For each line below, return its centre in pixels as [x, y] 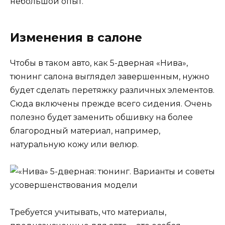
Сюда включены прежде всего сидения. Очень [111, 103]
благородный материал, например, [85, 131]
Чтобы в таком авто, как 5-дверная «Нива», [99, 63]
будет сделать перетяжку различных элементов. [112, 90]
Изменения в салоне [76, 37]
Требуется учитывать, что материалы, [88, 212]
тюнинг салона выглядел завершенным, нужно [110, 76]
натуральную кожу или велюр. [74, 144]
